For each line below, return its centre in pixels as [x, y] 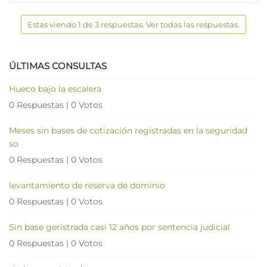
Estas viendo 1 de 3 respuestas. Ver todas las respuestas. [133, 24]
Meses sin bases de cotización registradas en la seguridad [128, 130]
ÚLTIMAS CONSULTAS [58, 66]
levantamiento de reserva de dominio [87, 185]
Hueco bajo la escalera [55, 89]
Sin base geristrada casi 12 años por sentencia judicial [119, 227]
